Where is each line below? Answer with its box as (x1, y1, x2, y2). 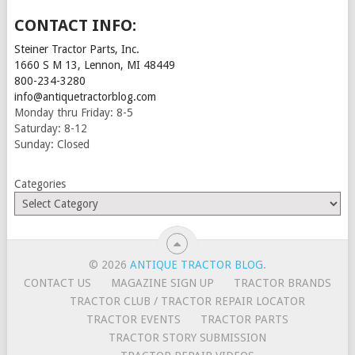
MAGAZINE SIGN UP (110, 276, 214, 289)
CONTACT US (23, 276, 91, 289)
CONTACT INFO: (13, 15, 136, 35)
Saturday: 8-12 (13, 121, 87, 135)
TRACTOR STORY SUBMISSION (108, 330, 266, 344)
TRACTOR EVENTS (86, 312, 181, 326)
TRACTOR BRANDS (233, 276, 331, 289)
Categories (13, 177, 66, 190)
